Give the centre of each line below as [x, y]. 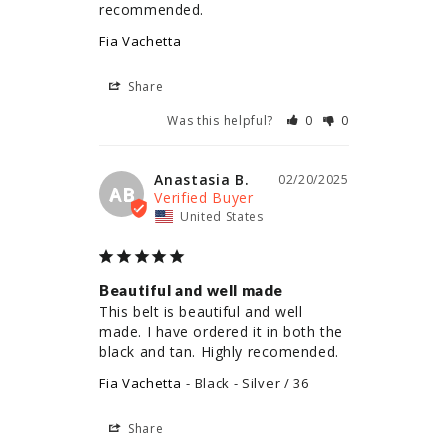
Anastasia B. [202, 180]
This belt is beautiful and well [201, 312]
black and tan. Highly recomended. [219, 352]
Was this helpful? [222, 121]
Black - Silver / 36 [251, 383]
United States [221, 217]
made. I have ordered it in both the [221, 332]
